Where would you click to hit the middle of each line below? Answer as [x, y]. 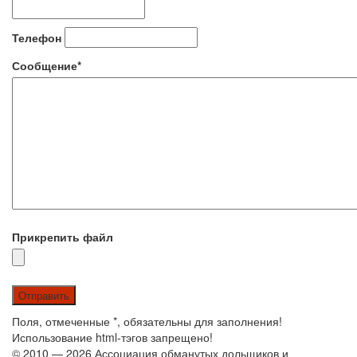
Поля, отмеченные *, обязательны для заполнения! [147, 321]
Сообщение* [47, 65]
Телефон [37, 37]
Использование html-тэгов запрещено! [112, 337]
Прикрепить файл [63, 237]
